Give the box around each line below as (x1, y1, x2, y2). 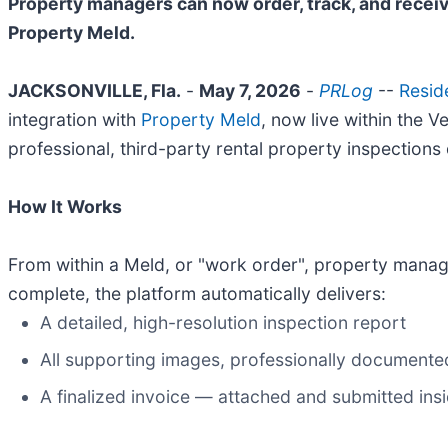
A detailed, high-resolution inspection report (40, 312, 406, 334)
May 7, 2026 (199, 80, 301, 102)
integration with (8, 109, 141, 131)
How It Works (8, 196, 122, 218)
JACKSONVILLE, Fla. (8, 80, 181, 102)
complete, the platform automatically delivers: (8, 283, 386, 305)
